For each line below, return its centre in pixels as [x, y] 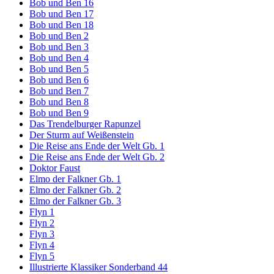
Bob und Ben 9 [59, 113]
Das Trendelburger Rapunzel [85, 124]
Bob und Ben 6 [59, 80]
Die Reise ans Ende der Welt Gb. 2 [97, 157]
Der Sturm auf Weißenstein [82, 135]
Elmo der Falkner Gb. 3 [75, 201]
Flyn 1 [42, 212]
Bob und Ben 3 [59, 47]
